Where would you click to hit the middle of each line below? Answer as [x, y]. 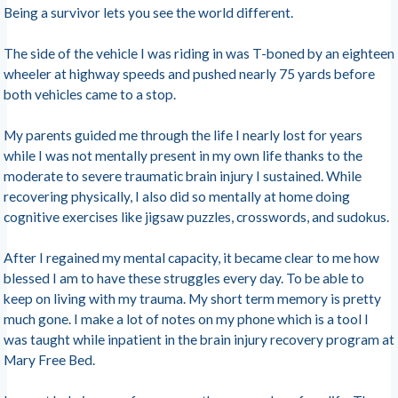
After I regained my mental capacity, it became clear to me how [191, 258]
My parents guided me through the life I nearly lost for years [183, 135]
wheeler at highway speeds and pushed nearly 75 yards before [189, 74]
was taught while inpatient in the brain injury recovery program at [199, 340]
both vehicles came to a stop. [89, 95]
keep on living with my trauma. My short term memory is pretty [192, 299]
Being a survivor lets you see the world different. [148, 13]
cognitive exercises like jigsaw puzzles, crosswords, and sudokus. [196, 217]
